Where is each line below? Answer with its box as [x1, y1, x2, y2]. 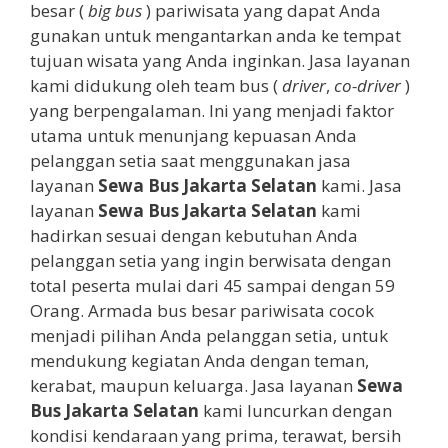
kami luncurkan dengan [199, 398, 392, 422]
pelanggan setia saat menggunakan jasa [30, 148, 351, 172]
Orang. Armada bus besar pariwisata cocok [30, 298, 374, 322]
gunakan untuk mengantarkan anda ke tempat [30, 23, 401, 47]
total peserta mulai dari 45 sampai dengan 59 [30, 273, 395, 297]
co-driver [334, 73, 401, 97]
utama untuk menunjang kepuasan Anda [30, 123, 357, 147]
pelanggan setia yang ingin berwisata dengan [30, 248, 391, 272]
